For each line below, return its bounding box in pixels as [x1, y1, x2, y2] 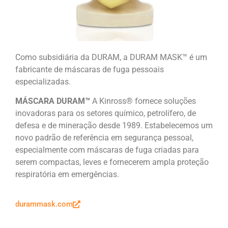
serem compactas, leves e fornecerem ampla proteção [15, 157, 209, 167]
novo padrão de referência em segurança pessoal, [15, 133, 193, 143]
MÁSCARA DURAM [15, 96, 85, 106]
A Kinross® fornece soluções [92, 96, 196, 106]
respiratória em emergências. [15, 169, 121, 180]
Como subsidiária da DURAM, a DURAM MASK [15, 52, 182, 62]
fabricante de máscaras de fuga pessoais [15, 64, 164, 74]
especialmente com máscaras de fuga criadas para [15, 145, 199, 155]
